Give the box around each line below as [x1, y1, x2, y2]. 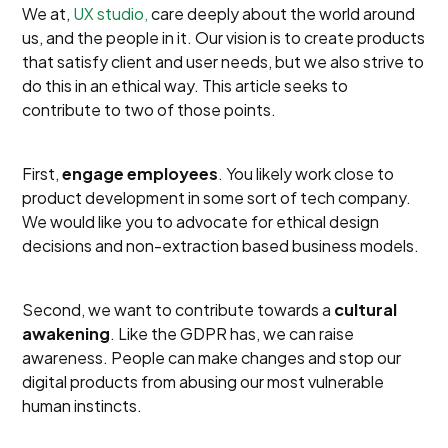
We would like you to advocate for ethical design [22, 211, 380, 232]
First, [22, 163, 63, 184]
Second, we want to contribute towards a [22, 299, 335, 320]
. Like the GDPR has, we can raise [110, 323, 355, 344]
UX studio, [73, 3, 149, 24]
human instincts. [22, 395, 143, 416]
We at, [22, 3, 74, 24]
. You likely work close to [218, 163, 395, 184]
